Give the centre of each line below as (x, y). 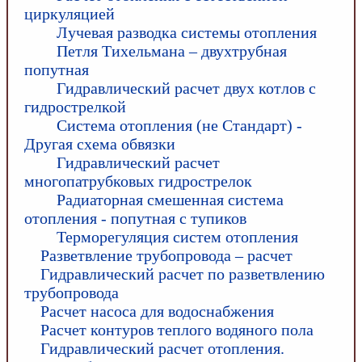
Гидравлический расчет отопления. (162, 348)
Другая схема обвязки (100, 144)
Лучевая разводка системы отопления (187, 32)
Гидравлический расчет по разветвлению (183, 274)
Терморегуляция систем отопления (177, 237)
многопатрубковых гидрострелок (138, 181)
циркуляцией (69, 14)
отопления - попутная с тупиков (135, 218)
